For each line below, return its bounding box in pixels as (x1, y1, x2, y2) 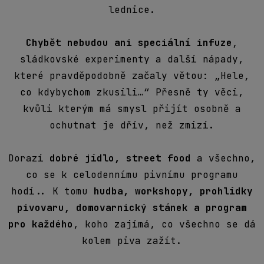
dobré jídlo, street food (49, 151, 191, 164)
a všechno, (191, 151, 256, 164)
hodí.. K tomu (11, 184, 94, 197)
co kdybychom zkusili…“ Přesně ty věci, (20, 85, 244, 98)
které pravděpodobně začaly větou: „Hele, (14, 69, 250, 82)
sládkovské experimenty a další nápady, (20, 52, 244, 65)
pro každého (8, 217, 73, 230)
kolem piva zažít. (82, 234, 182, 247)
